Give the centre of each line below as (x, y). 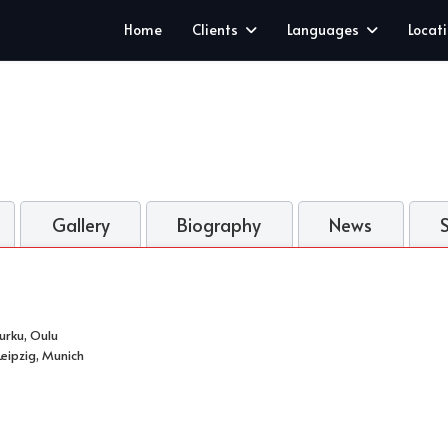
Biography (219, 225)
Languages (323, 29)
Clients (215, 29)
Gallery (80, 225)
